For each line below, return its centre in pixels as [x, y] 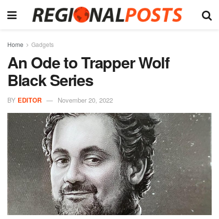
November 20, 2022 [85, 100]
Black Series [50, 80]
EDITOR [30, 100]
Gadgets [43, 44]
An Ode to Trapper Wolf [88, 62]
